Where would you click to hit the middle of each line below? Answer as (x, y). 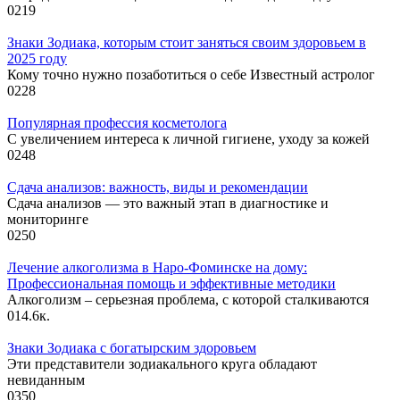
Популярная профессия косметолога (117, 123)
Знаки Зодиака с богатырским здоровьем (132, 348)
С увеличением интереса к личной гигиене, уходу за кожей (188, 139)
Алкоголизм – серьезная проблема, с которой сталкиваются (188, 300)
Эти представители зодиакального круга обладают (162, 364)
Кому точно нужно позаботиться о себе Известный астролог (191, 75)
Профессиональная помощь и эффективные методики (171, 284)
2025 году (37, 59)
